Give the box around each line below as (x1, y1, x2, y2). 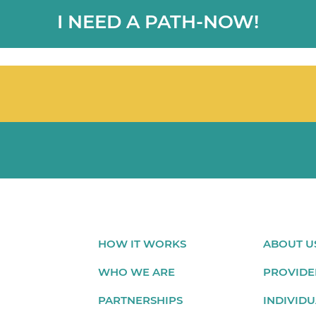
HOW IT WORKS (97, 237, 186, 250)
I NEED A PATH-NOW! (57, 11, 259, 33)
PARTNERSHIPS (97, 293, 183, 307)
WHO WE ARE (97, 265, 175, 279)
